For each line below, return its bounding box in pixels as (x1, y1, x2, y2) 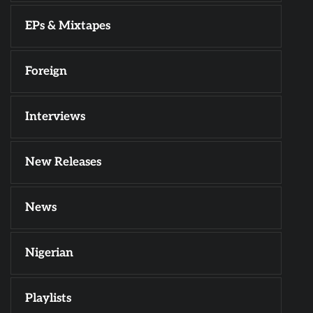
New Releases (25, 154, 101, 169)
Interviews (25, 109, 85, 124)
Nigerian (25, 245, 73, 260)
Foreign (25, 64, 67, 78)
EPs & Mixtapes (25, 18, 110, 33)
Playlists (25, 291, 71, 305)
